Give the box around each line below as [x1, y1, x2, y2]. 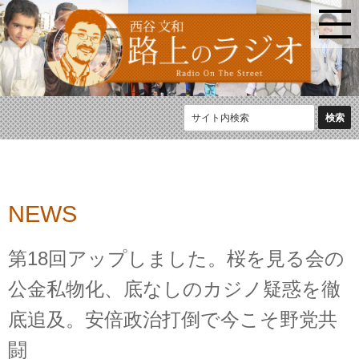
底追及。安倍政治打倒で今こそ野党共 [8, 309, 337, 331]
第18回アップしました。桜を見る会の [8, 248, 345, 270]
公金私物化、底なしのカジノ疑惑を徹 [8, 278, 341, 301]
